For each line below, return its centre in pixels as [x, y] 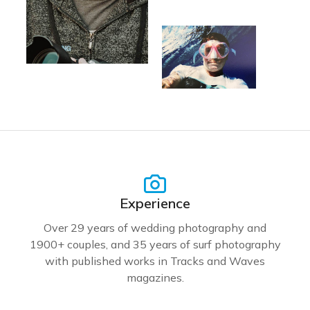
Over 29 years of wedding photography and [155, 227]
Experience [155, 203]
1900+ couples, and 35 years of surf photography [155, 244]
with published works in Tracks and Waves [155, 261]
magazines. [155, 277]
